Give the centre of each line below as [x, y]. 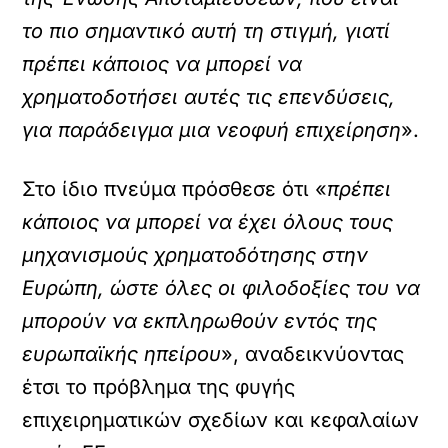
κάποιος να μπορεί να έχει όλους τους [208, 222]
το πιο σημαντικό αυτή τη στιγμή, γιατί [206, 31]
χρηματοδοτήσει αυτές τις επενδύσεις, [209, 97]
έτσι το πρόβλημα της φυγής [159, 387]
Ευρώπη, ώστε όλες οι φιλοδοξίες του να [221, 288]
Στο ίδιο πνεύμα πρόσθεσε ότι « [175, 189]
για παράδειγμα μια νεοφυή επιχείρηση [212, 130]
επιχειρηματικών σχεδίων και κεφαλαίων [221, 420]
